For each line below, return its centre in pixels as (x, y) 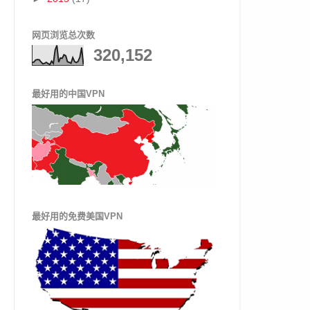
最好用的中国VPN (68, 94)
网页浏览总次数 (63, 35)
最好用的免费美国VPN (77, 216)
